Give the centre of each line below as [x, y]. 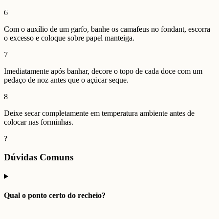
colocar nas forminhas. [39, 122]
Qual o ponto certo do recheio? [55, 196]
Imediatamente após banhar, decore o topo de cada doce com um [103, 71]
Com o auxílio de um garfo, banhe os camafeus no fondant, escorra [107, 29]
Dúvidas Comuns [39, 157]
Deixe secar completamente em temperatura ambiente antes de [99, 113]
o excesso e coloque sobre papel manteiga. [69, 38]
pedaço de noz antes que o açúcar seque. [66, 80]
